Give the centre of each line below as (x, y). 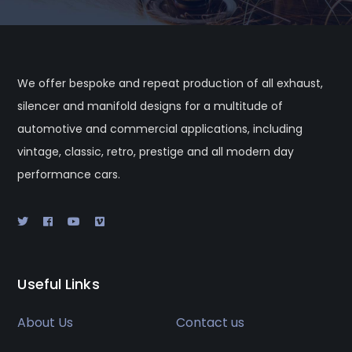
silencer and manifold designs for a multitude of (150, 106)
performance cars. (69, 175)
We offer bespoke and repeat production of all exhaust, (170, 84)
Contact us (210, 323)
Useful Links (59, 284)
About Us (46, 323)
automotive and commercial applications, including (160, 129)
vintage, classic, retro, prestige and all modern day (156, 152)
